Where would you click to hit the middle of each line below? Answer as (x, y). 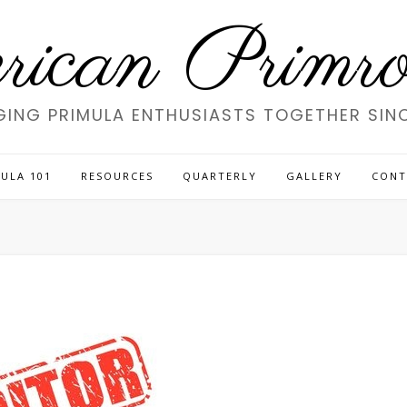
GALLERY (314, 176)
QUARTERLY (220, 176)
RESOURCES (117, 176)
